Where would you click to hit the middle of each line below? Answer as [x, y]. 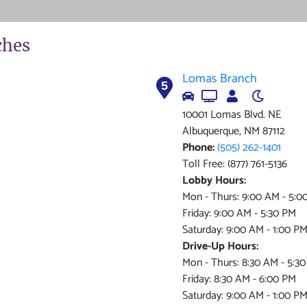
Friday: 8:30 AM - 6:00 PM [239, 279]
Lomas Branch [220, 79]
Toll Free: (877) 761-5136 [235, 164]
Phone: [198, 148]
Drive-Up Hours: [220, 246]
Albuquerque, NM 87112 [234, 131]
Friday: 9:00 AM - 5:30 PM [239, 213]
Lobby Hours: [214, 181]
